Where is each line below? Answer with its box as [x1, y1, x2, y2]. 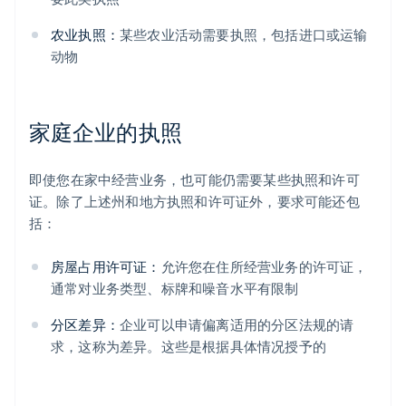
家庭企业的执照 [29, 118, 182, 147]
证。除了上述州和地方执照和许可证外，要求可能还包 [29, 192, 360, 211]
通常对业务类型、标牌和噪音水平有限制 [51, 279, 299, 298]
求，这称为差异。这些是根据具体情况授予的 [51, 337, 326, 356]
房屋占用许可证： [51, 257, 161, 276]
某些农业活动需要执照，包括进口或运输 [120, 25, 368, 44]
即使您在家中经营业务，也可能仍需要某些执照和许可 [29, 170, 360, 189]
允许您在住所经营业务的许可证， [160, 257, 368, 276]
